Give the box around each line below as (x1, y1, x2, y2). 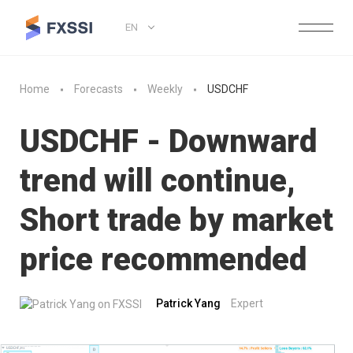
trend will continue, (20, 162, 295, 199)
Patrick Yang (156, 297, 221, 310)
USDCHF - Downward (20, 123, 317, 160)
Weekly (147, 83, 183, 96)
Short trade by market (20, 202, 333, 239)
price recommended (20, 241, 307, 278)
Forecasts (74, 83, 123, 96)
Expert (231, 297, 263, 310)
